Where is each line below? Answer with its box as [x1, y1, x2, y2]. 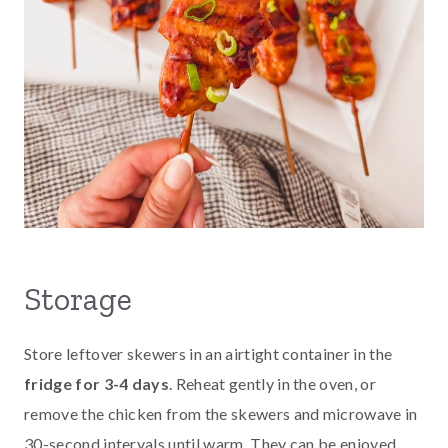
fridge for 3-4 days [24, 374, 170, 394]
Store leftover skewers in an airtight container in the [24, 344, 393, 364]
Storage [24, 280, 133, 319]
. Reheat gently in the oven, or [169, 374, 377, 394]
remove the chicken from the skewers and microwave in [24, 404, 418, 424]
